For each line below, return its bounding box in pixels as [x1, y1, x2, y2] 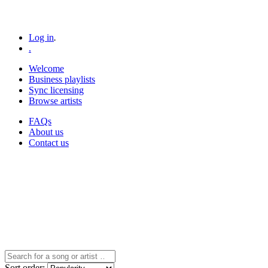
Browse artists [29, 96, 82, 106]
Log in [29, 32, 54, 42]
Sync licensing [29, 85, 84, 95]
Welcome [29, 63, 64, 74]
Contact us [29, 138, 69, 148]
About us [29, 127, 63, 137]
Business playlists [29, 74, 95, 84]
